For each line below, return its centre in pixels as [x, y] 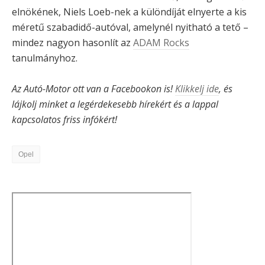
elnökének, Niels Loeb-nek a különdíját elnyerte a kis [129, 12]
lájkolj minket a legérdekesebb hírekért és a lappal [115, 104]
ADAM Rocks [161, 43]
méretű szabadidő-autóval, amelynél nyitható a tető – [130, 28]
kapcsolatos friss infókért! [64, 120]
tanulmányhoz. [45, 58]
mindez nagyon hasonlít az [72, 43]
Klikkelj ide [197, 89]
